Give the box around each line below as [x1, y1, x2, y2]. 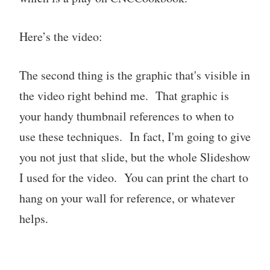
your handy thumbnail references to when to [19, 108, 234, 124]
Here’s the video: [19, 28, 102, 45]
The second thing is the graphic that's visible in [19, 67, 250, 83]
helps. [19, 210, 48, 227]
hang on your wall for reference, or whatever [19, 190, 235, 206]
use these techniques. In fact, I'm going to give [19, 128, 251, 145]
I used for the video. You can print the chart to [19, 169, 248, 186]
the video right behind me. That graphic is [19, 87, 229, 104]
